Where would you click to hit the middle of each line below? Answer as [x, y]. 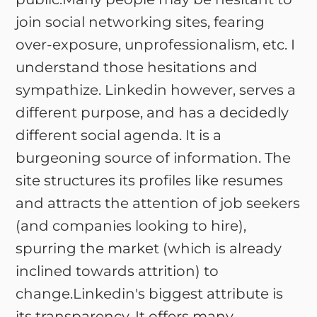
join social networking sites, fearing [140, 22]
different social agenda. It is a [119, 135]
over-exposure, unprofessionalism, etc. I [156, 45]
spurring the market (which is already [149, 248]
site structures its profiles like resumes [150, 180]
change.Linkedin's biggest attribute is [150, 294]
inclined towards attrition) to [117, 271]
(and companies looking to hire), [131, 226]
